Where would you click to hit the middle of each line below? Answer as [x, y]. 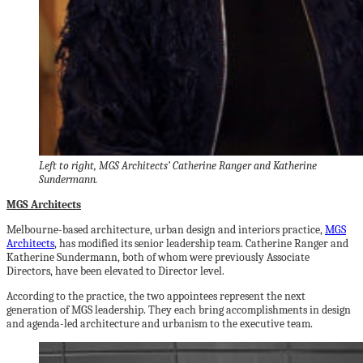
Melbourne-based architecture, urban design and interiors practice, [166, 230]
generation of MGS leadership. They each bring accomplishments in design [179, 310]
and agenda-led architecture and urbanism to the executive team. [160, 324]
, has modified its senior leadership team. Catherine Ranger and [201, 243]
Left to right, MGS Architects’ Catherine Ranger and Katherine [178, 166]
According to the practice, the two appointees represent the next [156, 296]
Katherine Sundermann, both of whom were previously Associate [158, 257]
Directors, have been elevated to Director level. [115, 271]
